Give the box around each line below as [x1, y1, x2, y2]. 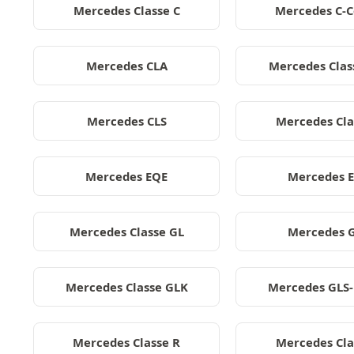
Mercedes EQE [85, 168, 168, 184]
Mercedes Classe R [73, 334, 180, 350]
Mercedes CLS [86, 113, 167, 129]
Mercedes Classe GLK [65, 279, 188, 295]
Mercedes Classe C [73, 2, 180, 18]
